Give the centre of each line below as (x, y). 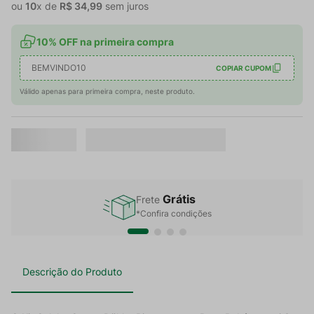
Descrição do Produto (72, 272)
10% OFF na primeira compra (105, 41)
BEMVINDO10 (59, 68)
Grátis (179, 199)
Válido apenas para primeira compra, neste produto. (107, 91)
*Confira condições (174, 214)
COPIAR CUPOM (244, 68)
